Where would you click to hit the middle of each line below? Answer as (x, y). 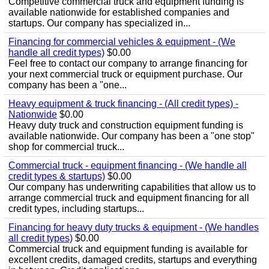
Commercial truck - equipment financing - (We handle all (128, 165)
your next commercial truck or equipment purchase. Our (125, 74)
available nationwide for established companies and (119, 12)
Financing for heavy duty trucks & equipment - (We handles (134, 227)
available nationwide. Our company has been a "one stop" (131, 136)
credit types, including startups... (76, 209)
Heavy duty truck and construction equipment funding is (126, 125)
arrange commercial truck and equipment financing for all (129, 198)
